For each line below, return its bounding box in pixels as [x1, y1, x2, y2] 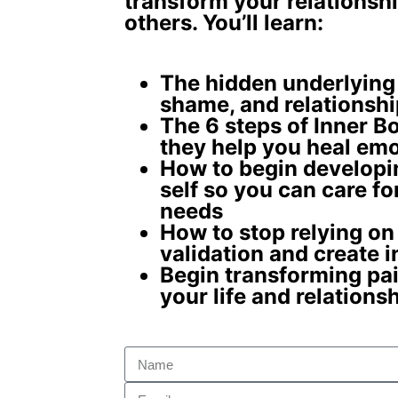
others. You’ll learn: [124, 10, 323, 36]
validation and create [160, 241, 385, 267]
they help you [160, 134, 306, 161]
